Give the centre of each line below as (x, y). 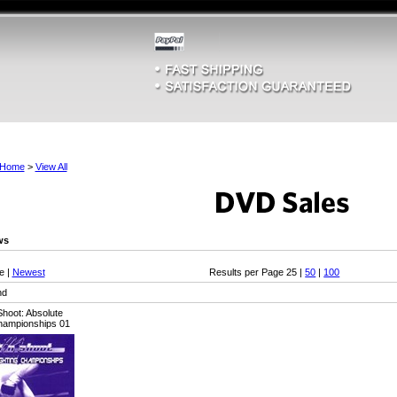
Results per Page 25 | (257, 272)
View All (51, 167)
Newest (28, 272)
